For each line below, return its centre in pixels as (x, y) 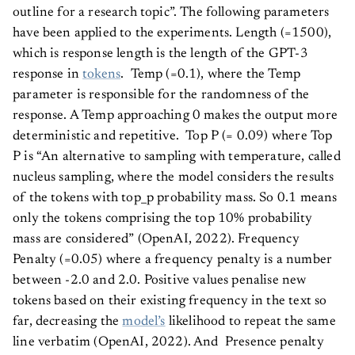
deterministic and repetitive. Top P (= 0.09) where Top (173, 137)
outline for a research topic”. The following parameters (171, 13)
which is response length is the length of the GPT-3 (160, 55)
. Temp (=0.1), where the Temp (211, 75)
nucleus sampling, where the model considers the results (174, 178)
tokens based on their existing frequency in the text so (170, 302)
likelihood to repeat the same (250, 323)
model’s (144, 323)
